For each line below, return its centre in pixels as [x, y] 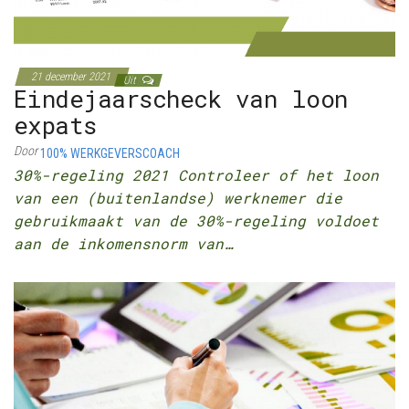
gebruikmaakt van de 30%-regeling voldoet [196, 221]
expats [55, 126]
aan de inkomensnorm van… [123, 244]
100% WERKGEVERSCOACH [110, 154]
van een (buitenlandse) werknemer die [178, 198]
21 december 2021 [72, 77]
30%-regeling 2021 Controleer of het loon [196, 175]
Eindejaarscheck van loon [181, 99]
